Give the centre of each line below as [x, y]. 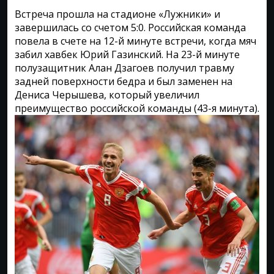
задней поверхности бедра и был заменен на [124, 81]
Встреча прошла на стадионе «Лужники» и [117, 14]
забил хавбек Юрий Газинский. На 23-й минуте [127, 54]
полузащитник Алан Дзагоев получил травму [124, 68]
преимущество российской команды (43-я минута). [137, 108]
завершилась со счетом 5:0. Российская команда [130, 28]
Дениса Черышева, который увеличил [107, 95]
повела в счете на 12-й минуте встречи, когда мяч [135, 41]
